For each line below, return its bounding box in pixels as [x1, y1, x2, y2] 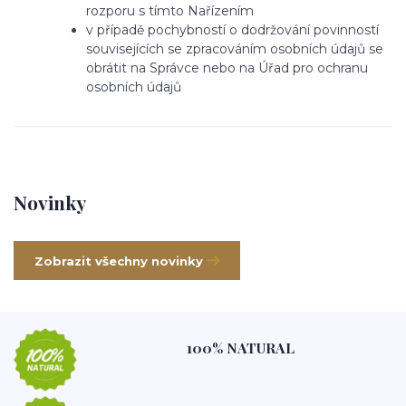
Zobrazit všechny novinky [34, 254, 203, 269]
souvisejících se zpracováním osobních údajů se [86, 41, 383, 57]
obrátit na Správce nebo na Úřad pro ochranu [86, 60, 368, 76]
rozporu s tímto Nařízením [86, 3, 254, 19]
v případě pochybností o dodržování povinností [86, 22, 379, 38]
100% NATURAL [187, 338, 295, 358]
